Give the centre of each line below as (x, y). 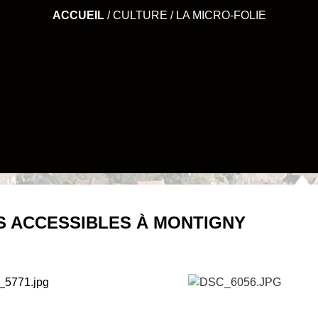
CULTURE (140, 15)
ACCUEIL (78, 15)
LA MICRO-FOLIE (221, 15)
